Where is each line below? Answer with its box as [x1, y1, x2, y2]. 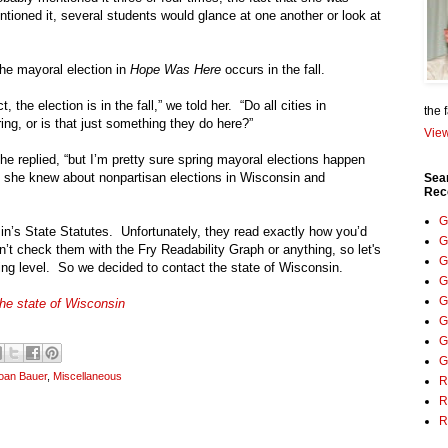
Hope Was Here [130, 62, 221, 78]
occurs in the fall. [221, 62, 325, 78]
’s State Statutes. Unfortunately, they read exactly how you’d [11, 224, 367, 240]
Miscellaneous [53, 370, 122, 383]
